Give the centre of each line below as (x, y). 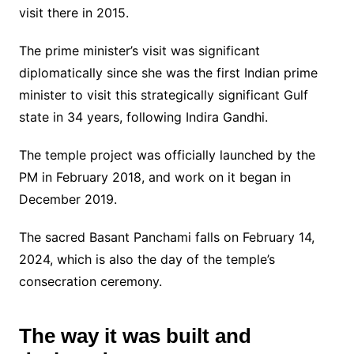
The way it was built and (135, 335)
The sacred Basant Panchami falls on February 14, (166, 237)
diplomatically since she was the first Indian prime (168, 72)
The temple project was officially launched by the (167, 154)
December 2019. (68, 199)
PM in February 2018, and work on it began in (154, 177)
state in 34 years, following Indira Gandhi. (143, 117)
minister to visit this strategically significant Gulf (163, 94)
